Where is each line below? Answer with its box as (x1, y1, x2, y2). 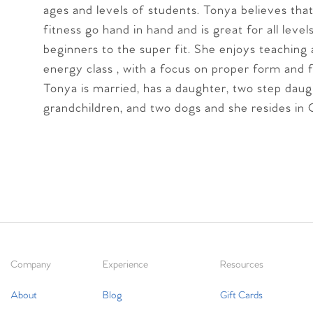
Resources (219, 259, 263, 271)
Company (10, 259, 51, 271)
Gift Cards (219, 289, 263, 302)
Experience (103, 259, 149, 271)
